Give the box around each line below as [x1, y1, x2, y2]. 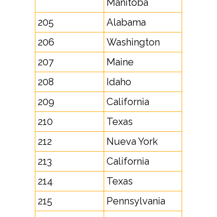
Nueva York [107, 136, 158, 147]
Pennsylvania [107, 195, 165, 207]
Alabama [107, 16, 146, 28]
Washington [107, 36, 160, 48]
